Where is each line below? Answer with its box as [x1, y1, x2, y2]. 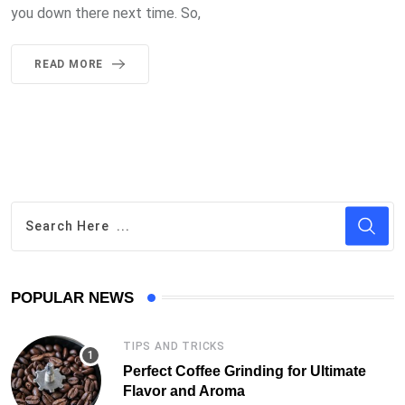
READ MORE [34, 57, 104, 71]
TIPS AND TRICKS [123, 339, 225, 353]
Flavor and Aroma [123, 382, 245, 399]
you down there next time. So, [11, 4, 201, 22]
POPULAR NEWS [11, 288, 134, 306]
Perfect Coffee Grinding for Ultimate [123, 363, 366, 379]
